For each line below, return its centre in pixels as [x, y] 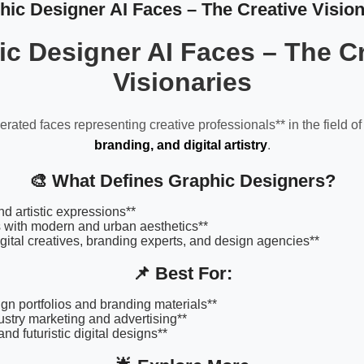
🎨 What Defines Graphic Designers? [182, 180]
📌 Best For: [182, 273]
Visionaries [182, 82]
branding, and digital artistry [180, 145]
